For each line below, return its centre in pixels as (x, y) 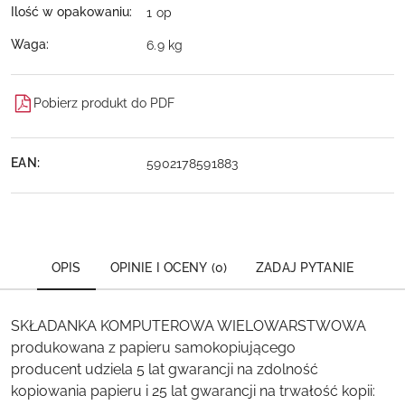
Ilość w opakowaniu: (71, 12)
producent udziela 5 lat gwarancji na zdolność (165, 369)
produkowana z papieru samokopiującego (153, 347)
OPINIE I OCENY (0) (169, 267)
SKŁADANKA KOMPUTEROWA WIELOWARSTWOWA (188, 325)
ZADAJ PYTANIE (305, 267)
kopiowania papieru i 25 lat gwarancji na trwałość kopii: (193, 391)
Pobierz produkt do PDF (104, 104)
